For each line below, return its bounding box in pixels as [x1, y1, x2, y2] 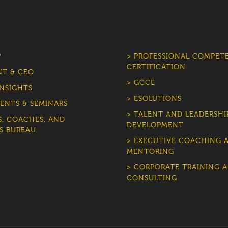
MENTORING [127, 147, 174, 156]
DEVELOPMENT [127, 121, 184, 129]
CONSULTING [127, 174, 177, 182]
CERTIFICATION [127, 63, 186, 71]
